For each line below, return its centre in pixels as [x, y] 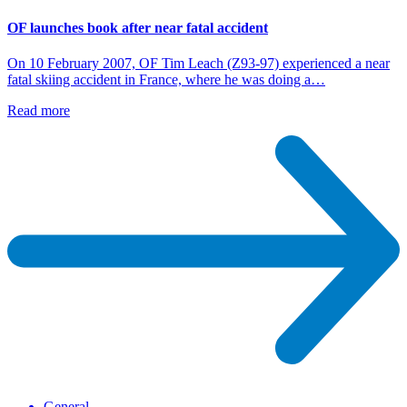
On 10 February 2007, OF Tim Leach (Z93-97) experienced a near [199, 63]
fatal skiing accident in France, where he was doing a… [166, 79]
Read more [39, 110]
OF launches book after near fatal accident [138, 27]
